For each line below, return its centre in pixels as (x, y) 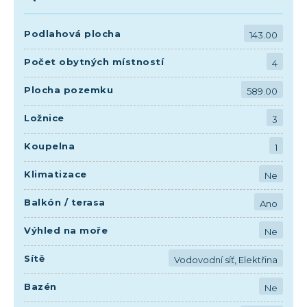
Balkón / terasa (65, 202)
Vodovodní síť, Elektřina (226, 260)
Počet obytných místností (94, 61)
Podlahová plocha (72, 33)
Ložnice (44, 118)
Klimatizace (56, 174)
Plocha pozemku (69, 89)
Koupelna (49, 146)
